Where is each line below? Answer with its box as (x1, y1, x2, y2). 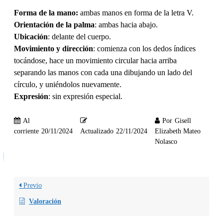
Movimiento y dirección (14, 44, 93, 53)
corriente (14, 127, 39, 135)
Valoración (29, 198, 61, 206)
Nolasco (155, 138, 177, 146)
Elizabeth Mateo (155, 127, 201, 135)
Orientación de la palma (14, 20, 95, 29)
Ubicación (14, 32, 48, 41)
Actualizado (80, 127, 113, 135)
